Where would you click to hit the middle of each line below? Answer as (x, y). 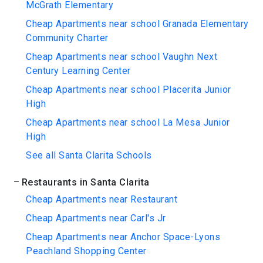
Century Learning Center (78, 71)
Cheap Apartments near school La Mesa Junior (128, 122)
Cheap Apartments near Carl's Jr (96, 218)
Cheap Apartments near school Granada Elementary (137, 24)
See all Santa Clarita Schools (89, 155)
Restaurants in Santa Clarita (85, 182)
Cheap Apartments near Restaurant (102, 199)
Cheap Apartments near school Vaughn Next (122, 57)
